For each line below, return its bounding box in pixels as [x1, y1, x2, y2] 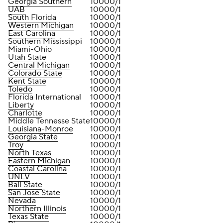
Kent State [8, 76, 46, 86]
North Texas [8, 148, 51, 158]
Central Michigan [8, 60, 70, 70]
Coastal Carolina [8, 164, 67, 174]
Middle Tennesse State [8, 116, 90, 126]
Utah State [8, 52, 46, 62]
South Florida [8, 12, 56, 22]
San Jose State [8, 188, 60, 198]
